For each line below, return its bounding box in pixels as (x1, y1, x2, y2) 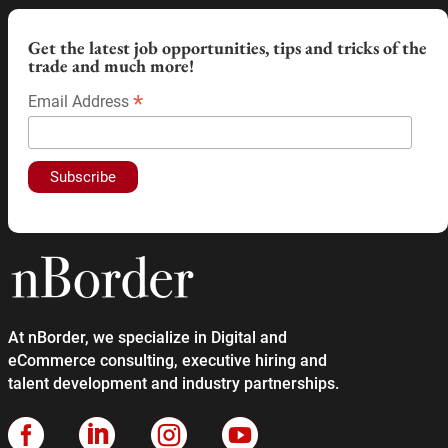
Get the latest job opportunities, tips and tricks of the (28, 36, 427, 60)
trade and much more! (28, 54, 194, 78)
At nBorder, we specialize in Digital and (8, 328, 287, 348)
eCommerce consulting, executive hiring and (8, 351, 327, 371)
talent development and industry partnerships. (8, 374, 339, 394)
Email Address (28, 92, 133, 112)
